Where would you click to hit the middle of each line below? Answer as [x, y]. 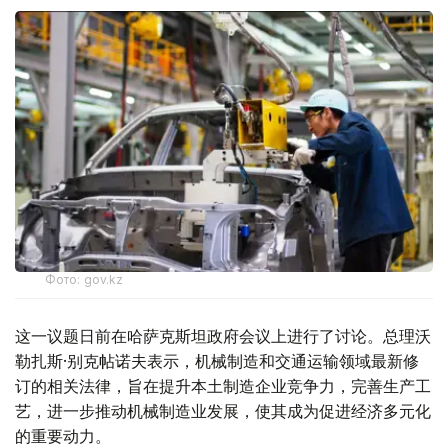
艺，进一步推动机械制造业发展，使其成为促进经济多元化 [223, 411]
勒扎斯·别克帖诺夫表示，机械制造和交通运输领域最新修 [217, 361]
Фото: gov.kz [84, 280]
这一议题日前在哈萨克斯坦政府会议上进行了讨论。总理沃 [223, 336]
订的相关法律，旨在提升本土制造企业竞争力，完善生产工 [223, 386]
